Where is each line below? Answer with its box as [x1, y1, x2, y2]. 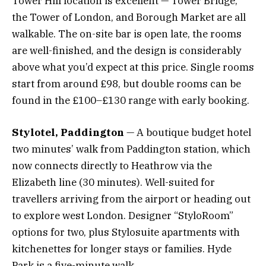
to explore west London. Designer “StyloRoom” [12, 209, 233, 223]
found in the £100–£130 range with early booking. [12, 93, 249, 107]
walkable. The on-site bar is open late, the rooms [12, 27, 242, 40]
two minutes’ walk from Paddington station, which [12, 142, 251, 156]
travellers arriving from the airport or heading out [12, 192, 251, 206]
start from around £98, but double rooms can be [12, 77, 241, 90]
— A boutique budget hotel [124, 126, 251, 140]
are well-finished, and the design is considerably [12, 43, 241, 57]
